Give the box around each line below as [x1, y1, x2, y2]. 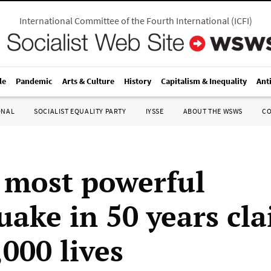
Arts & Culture [62, 76, 114, 87]
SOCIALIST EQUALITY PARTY [34, 106, 126, 116]
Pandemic [16, 76, 53, 87]
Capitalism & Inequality [161, 76, 247, 87]
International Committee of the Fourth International [19, 15, 229, 27]
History [124, 76, 151, 87]
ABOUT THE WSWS [183, 106, 243, 116]
